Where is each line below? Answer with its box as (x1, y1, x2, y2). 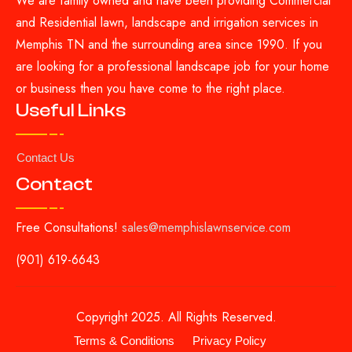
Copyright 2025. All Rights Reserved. (75, 308, 277, 327)
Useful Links (16, 100, 126, 122)
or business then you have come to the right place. (16, 79, 285, 98)
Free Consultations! (16, 218, 118, 237)
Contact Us (16, 151, 75, 165)
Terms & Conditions (73, 334, 174, 348)
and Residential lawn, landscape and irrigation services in (16, 13, 318, 32)
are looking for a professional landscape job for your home (16, 57, 329, 76)
